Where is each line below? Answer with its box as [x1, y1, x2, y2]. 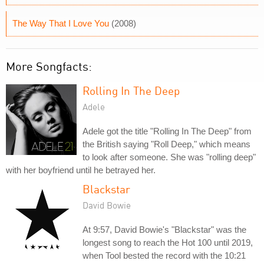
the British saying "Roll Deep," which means [82, 139, 250, 149]
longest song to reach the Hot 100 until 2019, [82, 237, 253, 247]
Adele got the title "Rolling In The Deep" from [82, 126, 252, 136]
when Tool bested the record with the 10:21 [82, 250, 246, 260]
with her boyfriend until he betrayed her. [6, 165, 156, 175]
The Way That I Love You [12, 18, 109, 28]
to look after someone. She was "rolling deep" [82, 152, 256, 162]
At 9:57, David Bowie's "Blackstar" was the [82, 225, 246, 235]
